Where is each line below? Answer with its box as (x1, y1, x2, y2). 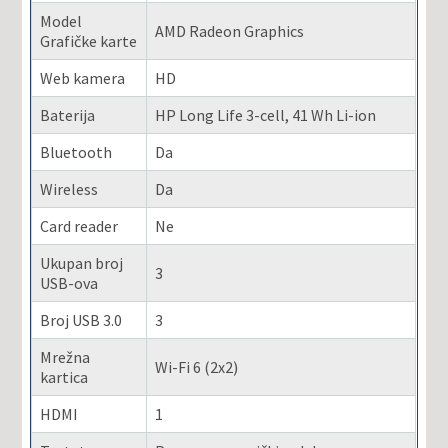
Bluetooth (40, 141, 113, 162)
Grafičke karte (40, 30, 138, 51)
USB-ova (40, 272, 99, 293)
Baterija (40, 104, 96, 125)
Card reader (40, 215, 119, 236)
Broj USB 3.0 (40, 309, 123, 330)
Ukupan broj (40, 252, 124, 273)
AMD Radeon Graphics (155, 20, 305, 41)
